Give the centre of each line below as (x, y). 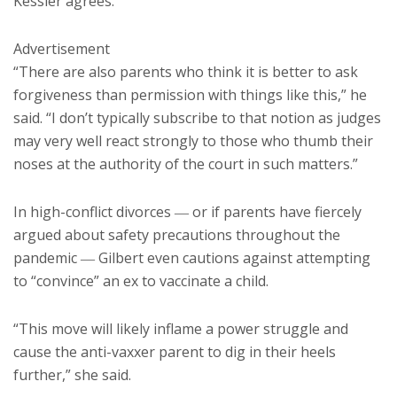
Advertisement (62, 48)
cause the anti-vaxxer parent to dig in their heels (175, 351)
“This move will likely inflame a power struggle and (181, 328)
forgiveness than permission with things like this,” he (190, 94)
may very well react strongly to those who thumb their (193, 140)
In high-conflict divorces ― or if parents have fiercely (187, 211)
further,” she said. (72, 374)
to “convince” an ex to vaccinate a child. (141, 280)
